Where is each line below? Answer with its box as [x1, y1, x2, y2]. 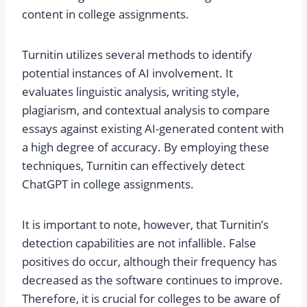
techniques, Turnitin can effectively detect [22, 157, 245, 173]
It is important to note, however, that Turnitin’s [22, 216, 269, 232]
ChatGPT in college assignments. [22, 175, 194, 192]
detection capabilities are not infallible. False [22, 234, 256, 251]
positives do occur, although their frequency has [22, 253, 277, 269]
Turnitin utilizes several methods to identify [22, 46, 252, 62]
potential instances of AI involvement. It [22, 64, 233, 81]
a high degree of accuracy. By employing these [22, 138, 269, 155]
